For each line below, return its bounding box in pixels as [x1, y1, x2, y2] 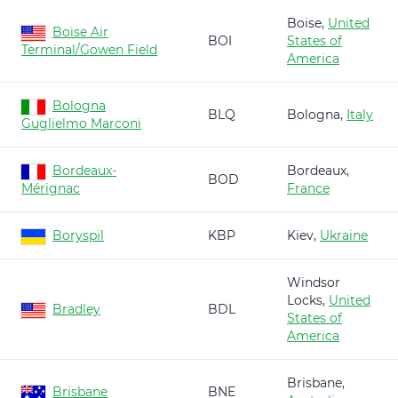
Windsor [287, 275, 340, 291]
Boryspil [52, 227, 104, 243]
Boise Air [52, 24, 108, 40]
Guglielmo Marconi [21, 115, 141, 131]
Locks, [287, 292, 329, 308]
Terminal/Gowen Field [21, 42, 157, 58]
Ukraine [320, 227, 368, 243]
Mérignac [21, 180, 80, 196]
